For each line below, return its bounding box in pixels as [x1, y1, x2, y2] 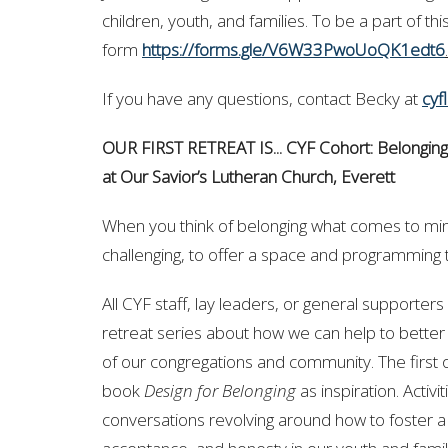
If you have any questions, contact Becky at [102, 87, 422, 110]
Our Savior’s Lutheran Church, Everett [120, 165, 395, 188]
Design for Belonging [144, 379, 296, 402]
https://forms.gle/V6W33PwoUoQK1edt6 [142, 38, 445, 61]
